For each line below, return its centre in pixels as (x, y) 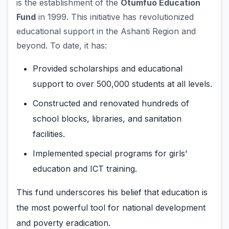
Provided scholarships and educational (108, 69)
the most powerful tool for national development (111, 208)
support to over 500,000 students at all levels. (122, 84)
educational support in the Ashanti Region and (106, 31)
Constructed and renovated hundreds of (111, 104)
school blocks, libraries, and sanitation (107, 119)
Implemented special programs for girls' (110, 154)
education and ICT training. (85, 169)
